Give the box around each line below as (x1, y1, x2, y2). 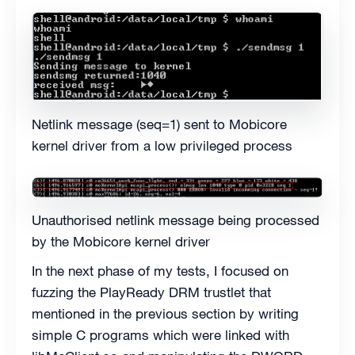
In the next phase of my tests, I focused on (32, 262, 288, 281)
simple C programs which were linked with (32, 326, 289, 345)
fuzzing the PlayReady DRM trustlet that (32, 284, 271, 302)
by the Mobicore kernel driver (32, 233, 210, 251)
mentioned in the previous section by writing (32, 305, 299, 323)
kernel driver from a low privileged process (32, 137, 292, 155)
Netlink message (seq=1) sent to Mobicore (32, 116, 287, 134)
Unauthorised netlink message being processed (32, 212, 319, 230)
